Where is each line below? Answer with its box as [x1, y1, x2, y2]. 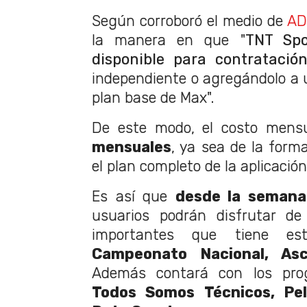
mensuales [92, 138, 171, 156]
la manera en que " [92, 32, 245, 49]
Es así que [92, 188, 175, 206]
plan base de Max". [92, 89, 214, 107]
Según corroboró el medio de [92, 12, 287, 30]
